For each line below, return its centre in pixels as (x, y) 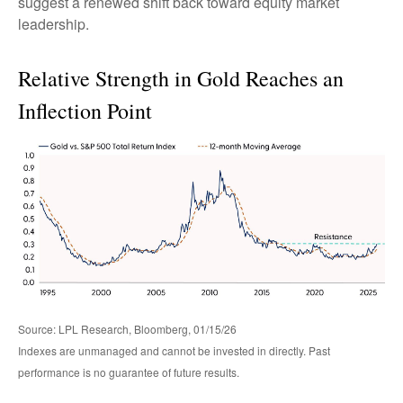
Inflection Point (85, 111)
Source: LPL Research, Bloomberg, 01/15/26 (127, 329)
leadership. (54, 24)
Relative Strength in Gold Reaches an (181, 79)
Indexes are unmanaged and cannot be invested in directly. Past (174, 351)
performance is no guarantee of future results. (129, 372)
